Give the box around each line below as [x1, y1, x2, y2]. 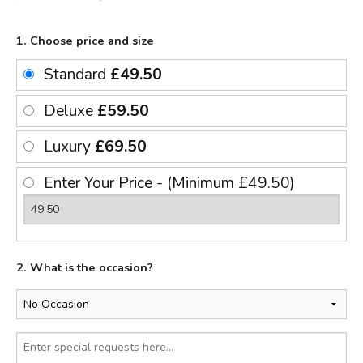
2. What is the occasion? [16, 259, 153, 276]
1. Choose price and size [16, 32, 154, 49]
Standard [44, 64, 110, 86]
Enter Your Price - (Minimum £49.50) [44, 172, 295, 194]
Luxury [44, 136, 95, 158]
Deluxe [44, 100, 97, 122]
